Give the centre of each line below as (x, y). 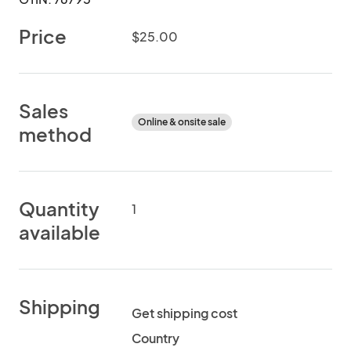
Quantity (59, 208)
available (60, 232)
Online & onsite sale (182, 122)
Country (156, 338)
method (55, 134)
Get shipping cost (185, 313)
